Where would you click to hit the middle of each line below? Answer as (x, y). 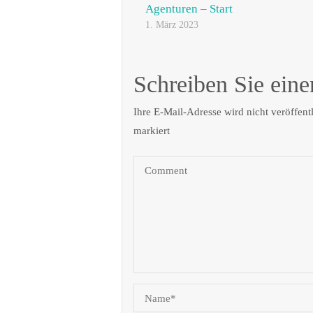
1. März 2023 (172, 24)
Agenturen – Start (189, 8)
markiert (151, 131)
